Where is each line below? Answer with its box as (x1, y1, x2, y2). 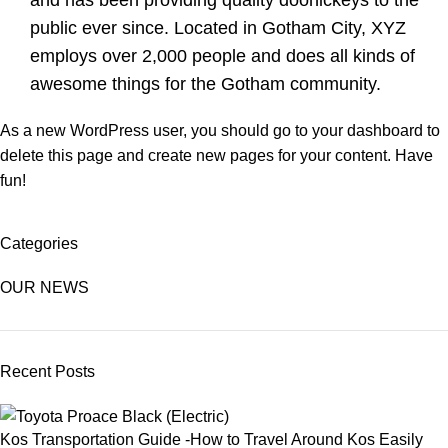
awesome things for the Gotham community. (30, 74, 381, 95)
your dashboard (312, 122, 423, 140)
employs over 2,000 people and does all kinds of (30, 46, 415, 67)
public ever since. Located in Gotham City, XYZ (30, 18, 406, 39)
